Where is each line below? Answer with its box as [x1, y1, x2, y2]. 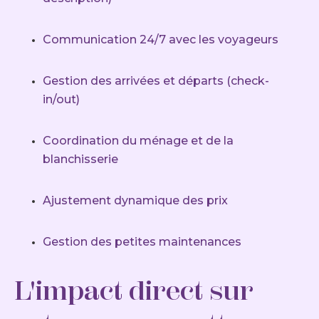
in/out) [43, 93, 80, 107]
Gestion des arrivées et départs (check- [43, 74, 269, 88]
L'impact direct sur [14, 274, 253, 308]
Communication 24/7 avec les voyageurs [43, 33, 278, 47]
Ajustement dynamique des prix [43, 194, 228, 208]
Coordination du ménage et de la [43, 134, 234, 148]
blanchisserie [43, 152, 118, 167]
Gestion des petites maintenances [43, 235, 241, 249]
